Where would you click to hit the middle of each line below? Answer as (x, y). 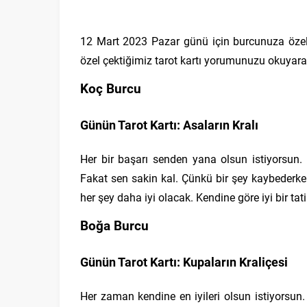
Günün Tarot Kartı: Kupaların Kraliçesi (184, 262)
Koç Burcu (111, 88)
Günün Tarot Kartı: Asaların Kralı (169, 125)
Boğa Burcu (114, 225)
